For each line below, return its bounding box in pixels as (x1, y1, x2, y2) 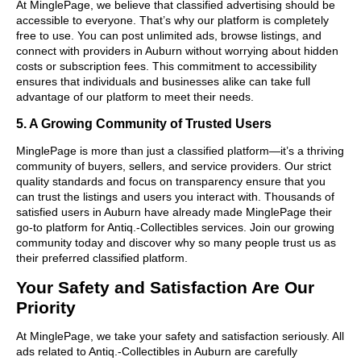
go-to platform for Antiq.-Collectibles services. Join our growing (16, 220, 334, 234)
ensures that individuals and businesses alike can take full (16, 74, 310, 88)
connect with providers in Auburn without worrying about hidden (16, 44, 338, 57)
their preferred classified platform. (16, 251, 188, 264)
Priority (16, 297, 76, 317)
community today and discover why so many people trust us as (16, 235, 336, 249)
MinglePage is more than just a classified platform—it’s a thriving (16, 143, 344, 157)
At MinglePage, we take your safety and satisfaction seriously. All (16, 329, 344, 342)
